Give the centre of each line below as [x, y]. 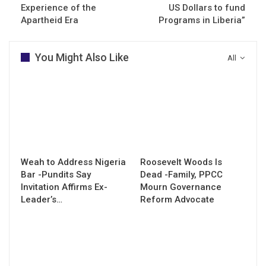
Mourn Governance [181, 187]
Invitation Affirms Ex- [64, 187]
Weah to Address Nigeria [73, 162]
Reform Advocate [177, 199]
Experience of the [58, 7]
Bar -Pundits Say [56, 174]
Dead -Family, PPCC [181, 174]
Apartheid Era [50, 20]
